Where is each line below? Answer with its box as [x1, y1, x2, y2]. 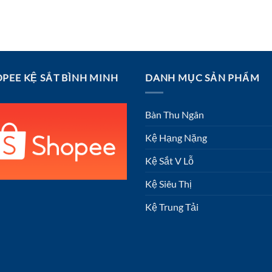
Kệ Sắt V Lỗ [145, 154, 194, 166]
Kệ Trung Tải [145, 200, 199, 212]
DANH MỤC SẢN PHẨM [145, 72, 260, 84]
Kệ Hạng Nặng [145, 131, 207, 143]
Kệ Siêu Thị [145, 177, 192, 189]
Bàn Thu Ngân [145, 108, 204, 120]
